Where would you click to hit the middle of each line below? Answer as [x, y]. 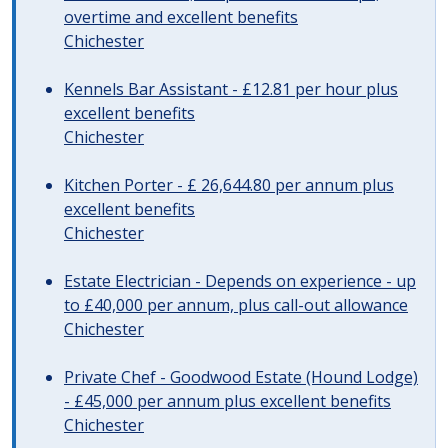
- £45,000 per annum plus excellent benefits [227, 401]
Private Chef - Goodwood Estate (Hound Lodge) [241, 377]
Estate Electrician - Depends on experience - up [240, 281]
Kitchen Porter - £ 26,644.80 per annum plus [229, 185]
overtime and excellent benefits [181, 17]
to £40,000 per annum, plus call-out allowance [236, 305]
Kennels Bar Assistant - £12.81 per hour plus [231, 89]
